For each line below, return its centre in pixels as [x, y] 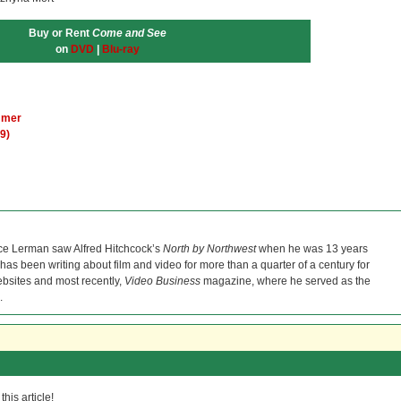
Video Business [162, 281]
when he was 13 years [312, 249]
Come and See [129, 33]
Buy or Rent [60, 33]
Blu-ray [121, 49]
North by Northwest [209, 249]
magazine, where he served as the [286, 281]
